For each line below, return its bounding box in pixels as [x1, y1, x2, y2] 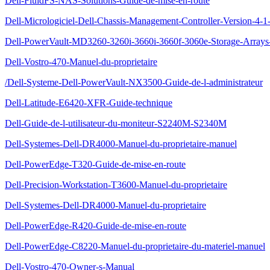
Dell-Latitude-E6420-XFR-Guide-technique [5, 98, 172, 108]
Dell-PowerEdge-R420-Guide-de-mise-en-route [5, 221, 186, 231]
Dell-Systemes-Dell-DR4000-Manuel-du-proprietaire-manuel [5, 139, 237, 149]
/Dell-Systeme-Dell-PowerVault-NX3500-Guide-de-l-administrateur [5, 77, 263, 87]
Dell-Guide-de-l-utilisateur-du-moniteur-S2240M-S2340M [5, 118, 227, 128]
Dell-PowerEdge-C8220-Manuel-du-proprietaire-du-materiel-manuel [5, 241, 265, 251]
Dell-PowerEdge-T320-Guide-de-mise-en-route [5, 159, 186, 169]
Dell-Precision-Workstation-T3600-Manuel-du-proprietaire [5, 180, 227, 190]
